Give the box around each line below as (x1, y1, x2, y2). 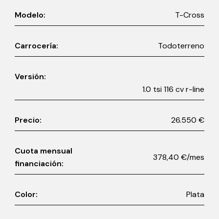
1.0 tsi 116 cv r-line (142, 84, 204, 95)
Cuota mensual (15, 146, 72, 156)
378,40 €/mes (181, 152, 204, 163)
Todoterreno (158, 41, 204, 51)
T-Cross (175, 10, 204, 21)
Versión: (15, 71, 46, 82)
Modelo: (15, 10, 45, 21)
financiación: (15, 158, 64, 169)
